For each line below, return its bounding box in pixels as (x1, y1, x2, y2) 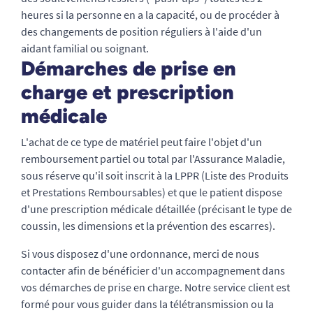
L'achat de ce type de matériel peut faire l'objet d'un (21, 135, 262, 149)
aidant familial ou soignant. (21, 41, 149, 55)
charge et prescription (21, 80, 234, 104)
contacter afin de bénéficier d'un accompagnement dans (21, 263, 285, 277)
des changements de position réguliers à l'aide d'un (21, 24, 262, 38)
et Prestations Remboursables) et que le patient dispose (21, 185, 282, 199)
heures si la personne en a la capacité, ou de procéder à (21, 8, 279, 22)
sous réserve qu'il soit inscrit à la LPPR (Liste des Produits (21, 168, 289, 182)
